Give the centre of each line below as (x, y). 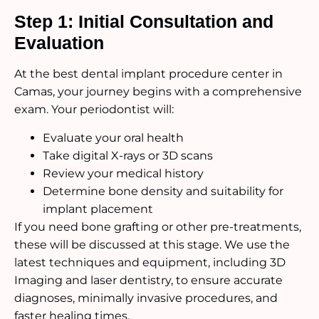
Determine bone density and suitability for (163, 191)
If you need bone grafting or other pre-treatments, (158, 226)
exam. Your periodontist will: (94, 110)
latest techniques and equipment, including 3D (150, 262)
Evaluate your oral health (113, 137)
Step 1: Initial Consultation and (144, 22)
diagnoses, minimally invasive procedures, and (146, 298)
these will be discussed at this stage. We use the (152, 244)
